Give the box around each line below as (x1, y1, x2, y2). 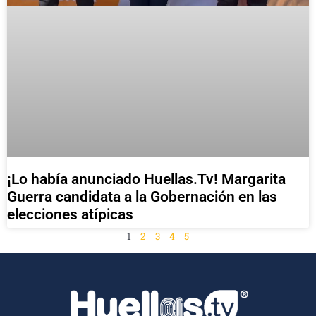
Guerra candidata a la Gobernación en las (7, 188, 277, 205)
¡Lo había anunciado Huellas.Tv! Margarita (7, 170, 286, 188)
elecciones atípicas (7, 205, 133, 223)
